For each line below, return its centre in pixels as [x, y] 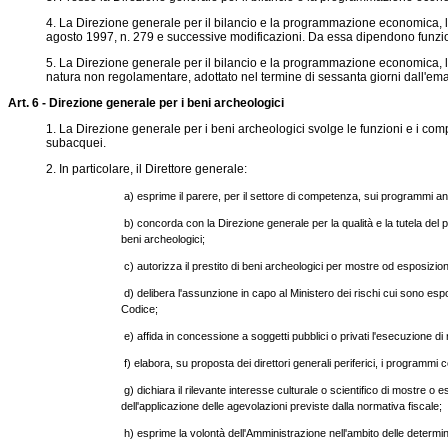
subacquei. [75, 143]
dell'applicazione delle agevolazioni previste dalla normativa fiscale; [282, 406]
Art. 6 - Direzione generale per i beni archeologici [146, 103]
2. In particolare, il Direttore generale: [146, 169]
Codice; [140, 309]
